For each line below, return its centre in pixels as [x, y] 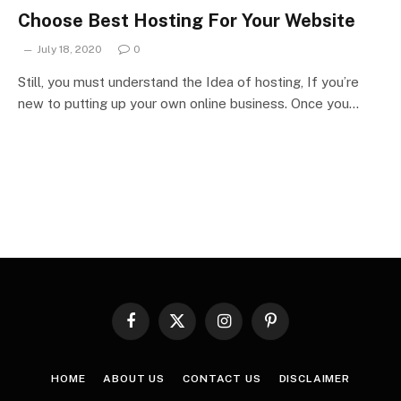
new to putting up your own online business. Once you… [188, 103]
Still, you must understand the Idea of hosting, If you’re [188, 81]
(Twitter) [199, 345]
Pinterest [294, 328]
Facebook [156, 328]
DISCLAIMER [314, 378]
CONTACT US [222, 378]
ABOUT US [134, 378]
